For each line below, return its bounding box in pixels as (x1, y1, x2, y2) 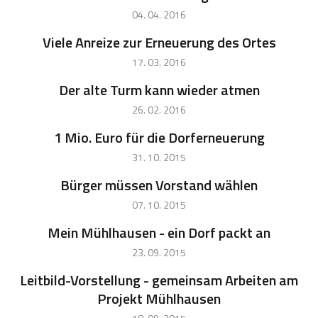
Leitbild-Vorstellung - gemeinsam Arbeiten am (20, 269, 298, 292)
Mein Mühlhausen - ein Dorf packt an (48, 221, 270, 244)
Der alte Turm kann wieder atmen (58, 79, 260, 102)
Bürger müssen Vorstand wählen (60, 174, 258, 197)
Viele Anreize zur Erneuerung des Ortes (42, 31, 276, 54)
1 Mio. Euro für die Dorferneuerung (53, 126, 265, 149)
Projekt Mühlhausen (97, 287, 221, 310)
